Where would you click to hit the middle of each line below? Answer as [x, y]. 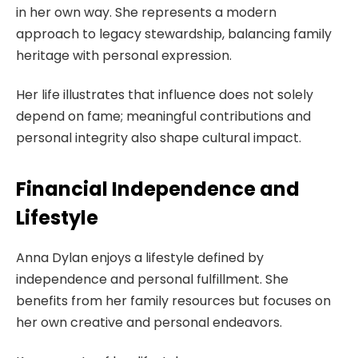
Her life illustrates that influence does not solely [165, 95]
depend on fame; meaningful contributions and [163, 117]
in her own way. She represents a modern [146, 12]
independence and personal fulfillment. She [152, 279]
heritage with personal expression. [124, 55]
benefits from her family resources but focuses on [173, 300]
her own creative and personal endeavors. [149, 322]
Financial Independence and [158, 189]
